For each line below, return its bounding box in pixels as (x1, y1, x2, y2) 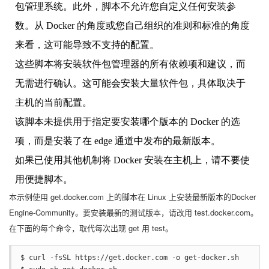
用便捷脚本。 (15, 174, 73, 184)
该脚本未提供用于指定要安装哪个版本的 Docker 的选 (15, 116, 240, 127)
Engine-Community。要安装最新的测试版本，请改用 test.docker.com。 (9, 206, 258, 218)
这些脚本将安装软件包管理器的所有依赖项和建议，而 (15, 58, 246, 69)
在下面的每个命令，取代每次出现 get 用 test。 (9, 222, 173, 234)
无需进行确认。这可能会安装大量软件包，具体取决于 (15, 77, 246, 88)
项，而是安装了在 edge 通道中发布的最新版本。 (15, 135, 220, 146)
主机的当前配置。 (15, 97, 92, 107)
